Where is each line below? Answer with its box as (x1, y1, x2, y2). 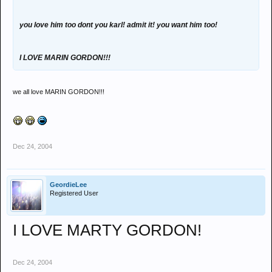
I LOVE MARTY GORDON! (13, 221, 202, 239)
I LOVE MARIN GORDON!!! (19, 53, 110, 62)
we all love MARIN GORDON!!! (13, 88, 104, 95)
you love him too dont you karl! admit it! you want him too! (19, 21, 217, 29)
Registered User (50, 189, 98, 197)
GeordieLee (50, 181, 87, 188)
